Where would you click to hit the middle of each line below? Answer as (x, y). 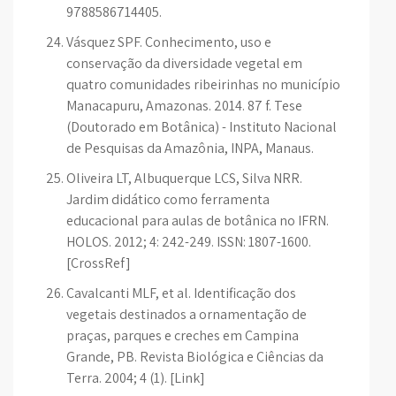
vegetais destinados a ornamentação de (187, 314)
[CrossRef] (99, 263)
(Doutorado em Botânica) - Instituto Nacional (202, 127)
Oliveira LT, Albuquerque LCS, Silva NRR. (184, 178)
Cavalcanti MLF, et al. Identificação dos (181, 293)
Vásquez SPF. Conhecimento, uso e (169, 42)
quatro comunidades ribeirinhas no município (203, 84)
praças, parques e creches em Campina (183, 335)
